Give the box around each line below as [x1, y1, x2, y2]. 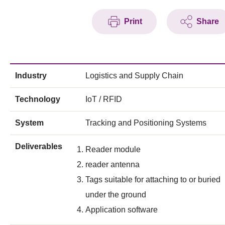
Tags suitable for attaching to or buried [85, 175, 220, 184]
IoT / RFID [85, 94, 122, 103]
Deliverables [15, 142, 62, 151]
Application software [85, 205, 158, 214]
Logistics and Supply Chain [85, 71, 183, 80]
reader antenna [85, 160, 140, 169]
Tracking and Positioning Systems [85, 118, 206, 127]
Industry [15, 71, 47, 80]
